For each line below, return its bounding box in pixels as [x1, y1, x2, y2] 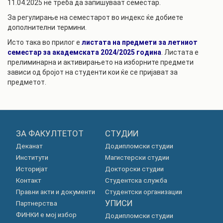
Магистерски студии [105, 154, 169, 161]
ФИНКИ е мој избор [15, 211, 77, 219]
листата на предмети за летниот [82, 38, 198, 46]
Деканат [15, 142, 43, 150]
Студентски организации [105, 188, 182, 196]
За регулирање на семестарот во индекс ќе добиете [7, 13, 183, 21]
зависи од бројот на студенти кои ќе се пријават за [7, 68, 178, 76]
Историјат [15, 165, 48, 173]
